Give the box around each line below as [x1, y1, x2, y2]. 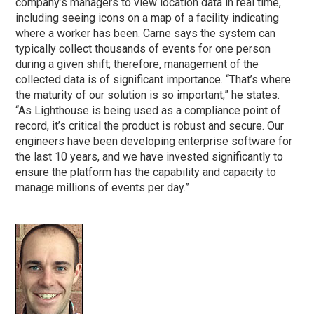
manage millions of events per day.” [15, 181, 190, 195]
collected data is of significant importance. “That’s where [15, 73, 292, 87]
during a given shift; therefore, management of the [15, 57, 259, 71]
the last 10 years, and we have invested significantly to [15, 150, 284, 164]
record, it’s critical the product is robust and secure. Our [15, 119, 285, 133]
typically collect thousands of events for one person [15, 42, 271, 56]
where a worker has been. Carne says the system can [15, 27, 276, 41]
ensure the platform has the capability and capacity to [15, 165, 277, 179]
